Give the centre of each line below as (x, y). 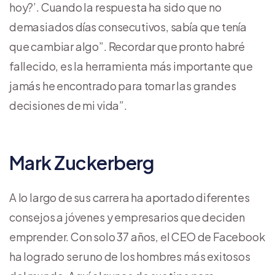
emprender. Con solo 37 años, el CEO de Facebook (137, 236)
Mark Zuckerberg (82, 162)
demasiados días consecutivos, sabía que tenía (128, 26)
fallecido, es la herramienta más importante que (131, 66)
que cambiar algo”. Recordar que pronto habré (127, 46)
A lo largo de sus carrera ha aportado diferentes (130, 197)
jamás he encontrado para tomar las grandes (123, 85)
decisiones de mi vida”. (68, 105)
